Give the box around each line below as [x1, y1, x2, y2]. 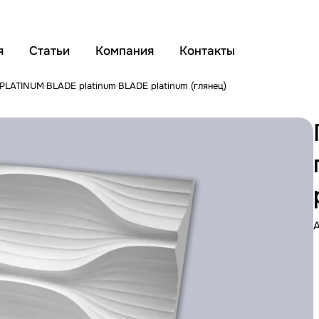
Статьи [29, 43, 70, 58]
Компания [95, 43, 154, 58]
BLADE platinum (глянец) [118, 79, 226, 92]
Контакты [179, 43, 235, 58]
